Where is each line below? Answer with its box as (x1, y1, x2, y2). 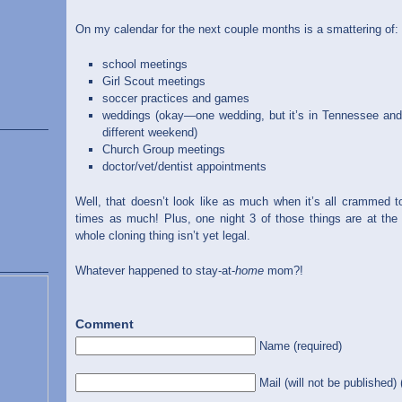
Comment (75, 317, 134, 331)
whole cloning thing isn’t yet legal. (75, 229, 250, 242)
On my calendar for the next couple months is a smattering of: (75, 22, 398, 36)
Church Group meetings (102, 143, 225, 156)
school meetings (102, 57, 188, 71)
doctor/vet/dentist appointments (102, 160, 267, 173)
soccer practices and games (102, 92, 249, 105)
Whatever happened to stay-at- (75, 264, 235, 277)
